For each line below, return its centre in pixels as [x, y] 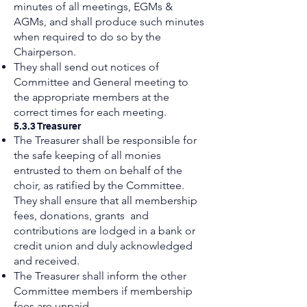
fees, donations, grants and [81, 216]
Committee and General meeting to [101, 82]
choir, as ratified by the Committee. [99, 185]
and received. [47, 261]
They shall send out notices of [86, 67]
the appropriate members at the [91, 97]
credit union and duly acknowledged [103, 246]
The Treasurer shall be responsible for [105, 140]
